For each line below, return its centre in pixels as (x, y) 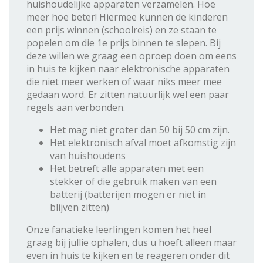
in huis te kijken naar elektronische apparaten (128, 68)
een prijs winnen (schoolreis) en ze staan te (122, 30)
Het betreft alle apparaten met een (127, 168)
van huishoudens (88, 155)
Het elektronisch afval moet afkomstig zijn (143, 142)
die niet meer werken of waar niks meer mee (124, 81)
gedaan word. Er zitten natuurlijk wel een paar (128, 94)
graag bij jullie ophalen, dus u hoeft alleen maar (131, 242)
